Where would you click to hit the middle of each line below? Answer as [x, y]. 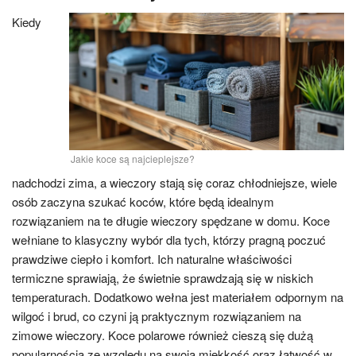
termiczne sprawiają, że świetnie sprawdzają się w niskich [163, 278]
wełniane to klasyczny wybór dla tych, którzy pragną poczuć [169, 240]
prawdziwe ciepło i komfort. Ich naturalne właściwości [152, 259]
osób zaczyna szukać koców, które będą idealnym [143, 201]
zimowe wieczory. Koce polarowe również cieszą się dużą [163, 335]
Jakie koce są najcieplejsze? [132, 159]
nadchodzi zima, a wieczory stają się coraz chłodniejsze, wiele [174, 182]
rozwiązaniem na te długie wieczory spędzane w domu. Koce [171, 221]
